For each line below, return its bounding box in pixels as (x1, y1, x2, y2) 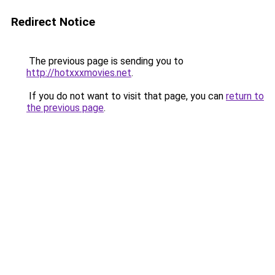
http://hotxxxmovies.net (26, 67, 131, 79)
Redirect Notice (11, 15, 95, 29)
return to (226, 90, 264, 102)
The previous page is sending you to (26, 55, 184, 67)
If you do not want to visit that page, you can (26, 90, 226, 102)
